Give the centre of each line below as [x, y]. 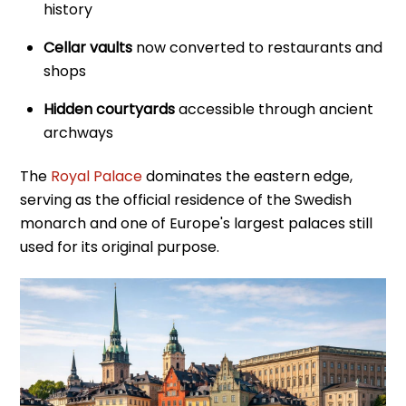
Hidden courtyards [109, 109]
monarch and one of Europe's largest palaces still [197, 224]
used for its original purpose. [120, 247]
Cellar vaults [88, 47]
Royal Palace [97, 177]
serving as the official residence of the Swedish [186, 200]
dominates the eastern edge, [248, 177]
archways [78, 132]
